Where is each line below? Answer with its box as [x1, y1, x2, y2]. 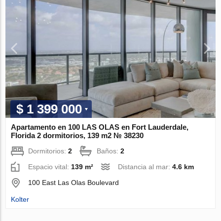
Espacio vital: [28, 163, 72, 171]
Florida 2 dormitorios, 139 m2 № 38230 [11, 131, 144, 140]
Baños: [97, 147, 121, 155]
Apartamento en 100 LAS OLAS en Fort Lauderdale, [11, 123, 189, 132]
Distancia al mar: [118, 163, 173, 171]
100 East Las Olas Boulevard [28, 179, 119, 187]
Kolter [11, 195, 30, 204]
